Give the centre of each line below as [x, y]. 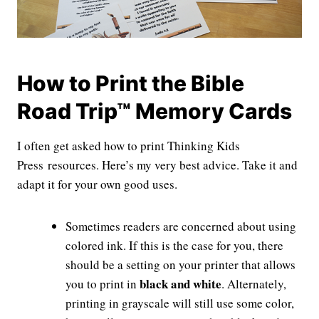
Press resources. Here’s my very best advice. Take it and [157, 165]
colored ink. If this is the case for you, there [174, 246]
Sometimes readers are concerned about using [181, 226]
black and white [181, 284]
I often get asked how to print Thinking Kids [129, 146]
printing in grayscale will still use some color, [180, 303]
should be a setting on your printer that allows [181, 265]
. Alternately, [254, 284]
